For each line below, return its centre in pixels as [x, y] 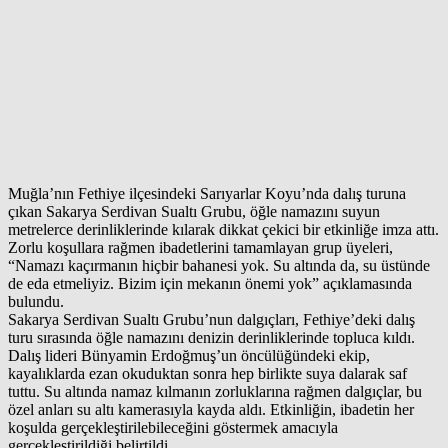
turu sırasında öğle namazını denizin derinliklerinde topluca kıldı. [211, 337]
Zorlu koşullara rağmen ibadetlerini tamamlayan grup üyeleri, [200, 247]
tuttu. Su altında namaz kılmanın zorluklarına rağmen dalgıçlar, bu [215, 391]
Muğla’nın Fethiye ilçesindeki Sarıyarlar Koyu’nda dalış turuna [207, 193]
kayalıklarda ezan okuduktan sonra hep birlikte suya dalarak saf [207, 373]
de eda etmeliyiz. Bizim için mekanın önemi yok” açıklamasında [210, 283]
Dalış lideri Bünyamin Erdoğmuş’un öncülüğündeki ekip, [189, 355]
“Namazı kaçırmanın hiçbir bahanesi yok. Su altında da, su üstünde [219, 265]
